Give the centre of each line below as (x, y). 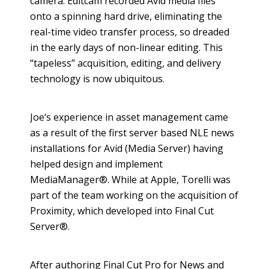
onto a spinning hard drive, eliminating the (126, 16)
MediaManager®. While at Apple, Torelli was (130, 180)
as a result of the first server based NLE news (132, 133)
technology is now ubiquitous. (97, 79)
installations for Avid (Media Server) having (127, 148)
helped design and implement (96, 164)
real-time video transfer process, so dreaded (130, 32)
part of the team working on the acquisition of (134, 195)
